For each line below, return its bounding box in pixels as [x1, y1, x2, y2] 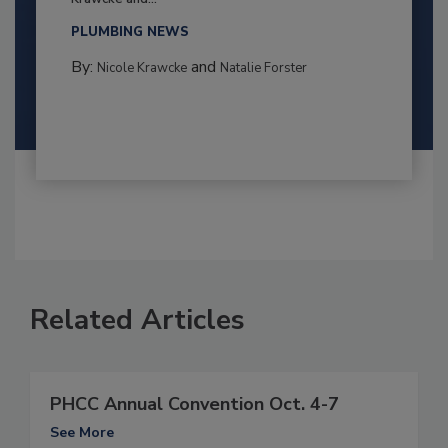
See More [50, 423, 114, 443]
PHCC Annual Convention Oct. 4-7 [50, 392, 339, 417]
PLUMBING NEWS [70, 23, 189, 42]
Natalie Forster [219, 59, 307, 78]
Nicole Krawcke [96, 59, 187, 78]
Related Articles [30, 301, 245, 340]
